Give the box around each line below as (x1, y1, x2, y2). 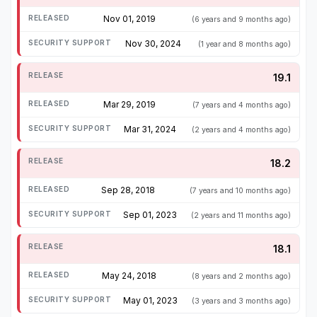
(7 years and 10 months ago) (190, 186, 291, 196)
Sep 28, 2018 (101, 185, 155, 196)
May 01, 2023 (122, 295, 178, 306)
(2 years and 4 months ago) (192, 125, 291, 135)
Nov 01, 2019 (103, 13, 156, 25)
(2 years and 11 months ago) (191, 211, 291, 221)
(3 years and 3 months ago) (192, 296, 291, 306)
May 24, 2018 (102, 270, 156, 282)
